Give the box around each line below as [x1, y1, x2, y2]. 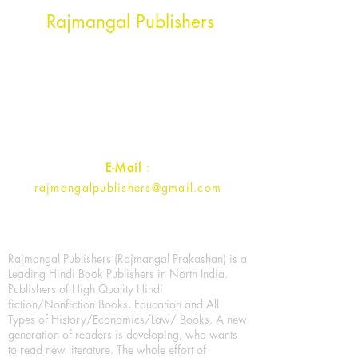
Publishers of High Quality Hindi [8, 281, 163, 296]
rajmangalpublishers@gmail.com [34, 180, 222, 195]
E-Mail [105, 160, 146, 175]
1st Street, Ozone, [61, 58, 157, 72]
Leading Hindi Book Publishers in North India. [8, 266, 228, 281]
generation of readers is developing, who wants [8, 327, 237, 342]
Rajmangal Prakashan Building [51, 42, 205, 55]
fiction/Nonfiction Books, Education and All [8, 296, 219, 312]
